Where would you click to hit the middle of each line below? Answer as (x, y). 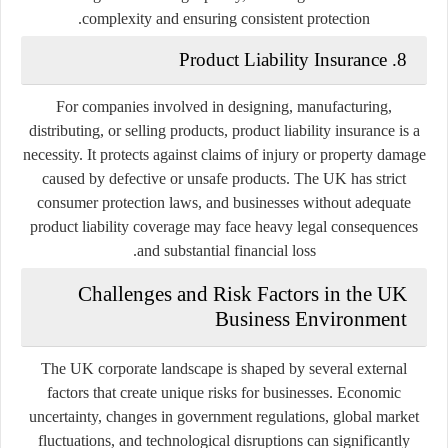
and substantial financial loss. (226, 250)
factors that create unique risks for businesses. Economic (224, 392)
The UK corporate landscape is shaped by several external (224, 368)
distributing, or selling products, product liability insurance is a (224, 130)
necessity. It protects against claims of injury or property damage (224, 154)
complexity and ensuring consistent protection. (226, 18)
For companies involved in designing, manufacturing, (224, 106)
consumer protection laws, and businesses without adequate (224, 202)
